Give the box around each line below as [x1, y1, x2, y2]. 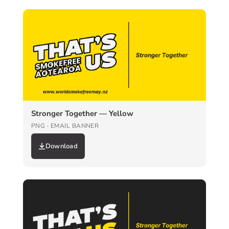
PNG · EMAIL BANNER [31, 122, 99, 130]
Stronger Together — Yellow [31, 108, 133, 119]
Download [45, 142, 78, 151]
